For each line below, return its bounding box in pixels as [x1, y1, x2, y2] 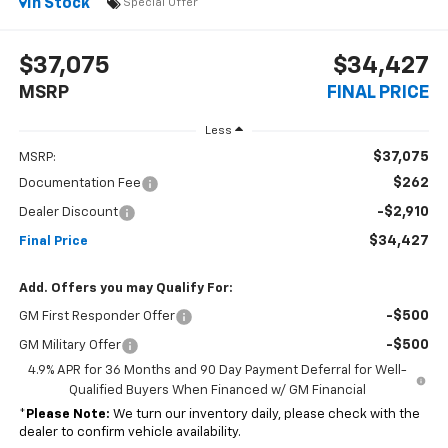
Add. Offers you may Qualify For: [18, 282, 233, 296]
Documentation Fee [18, 177, 141, 191]
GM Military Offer [18, 339, 121, 353]
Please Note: [25, 408, 110, 422]
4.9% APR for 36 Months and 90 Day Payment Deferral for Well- [27, 364, 407, 378]
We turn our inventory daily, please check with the [109, 408, 420, 422]
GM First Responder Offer [18, 310, 175, 324]
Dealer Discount [18, 206, 118, 220]
